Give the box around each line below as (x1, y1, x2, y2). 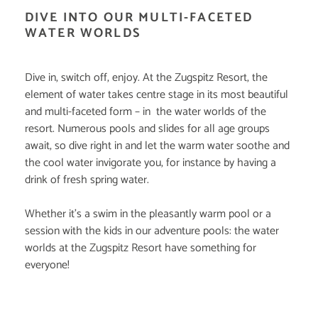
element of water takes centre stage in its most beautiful (25, 85, 288, 105)
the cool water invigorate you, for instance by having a (25, 153, 276, 173)
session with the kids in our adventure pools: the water (25, 221, 279, 241)
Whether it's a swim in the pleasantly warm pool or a (25, 204, 271, 224)
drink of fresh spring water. (25, 170, 152, 190)
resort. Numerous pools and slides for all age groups (25, 119, 270, 139)
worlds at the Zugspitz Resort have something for (25, 238, 256, 258)
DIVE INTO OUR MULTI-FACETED (25, 7, 253, 29)
